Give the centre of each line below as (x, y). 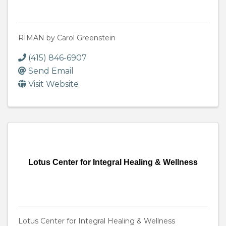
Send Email (51, 71)
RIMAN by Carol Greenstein (67, 38)
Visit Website (53, 84)
